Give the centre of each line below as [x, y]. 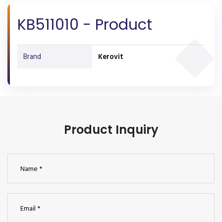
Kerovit [111, 57]
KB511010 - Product [85, 25]
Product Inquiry [111, 130]
